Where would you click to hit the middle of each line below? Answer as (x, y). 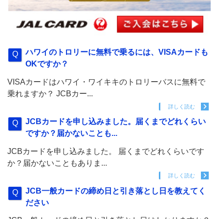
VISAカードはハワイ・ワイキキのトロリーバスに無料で (106, 82)
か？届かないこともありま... (57, 163)
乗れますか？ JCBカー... (50, 94)
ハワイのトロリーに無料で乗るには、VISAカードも (117, 52)
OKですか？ (47, 64)
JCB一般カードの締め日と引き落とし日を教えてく (116, 191)
